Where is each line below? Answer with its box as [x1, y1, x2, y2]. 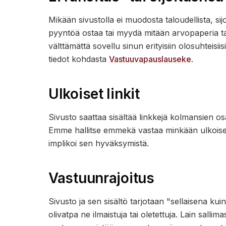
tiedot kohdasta [48, 54, 106, 64]
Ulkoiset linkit [48, 85, 140, 102]
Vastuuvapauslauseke [109, 54, 191, 64]
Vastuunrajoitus [48, 169, 154, 187]
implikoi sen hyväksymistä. [48, 138, 149, 148]
